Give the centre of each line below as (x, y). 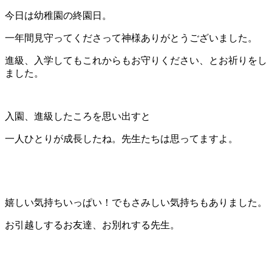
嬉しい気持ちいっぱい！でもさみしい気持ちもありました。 (136, 202)
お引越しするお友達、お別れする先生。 (92, 225)
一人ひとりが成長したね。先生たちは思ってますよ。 (121, 138)
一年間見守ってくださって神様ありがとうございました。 (131, 38)
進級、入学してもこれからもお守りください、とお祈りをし (136, 60)
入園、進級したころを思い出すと (78, 116)
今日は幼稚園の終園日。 (58, 15)
